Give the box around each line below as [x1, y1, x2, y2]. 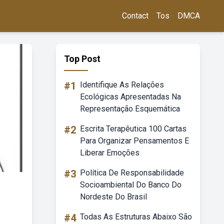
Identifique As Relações [80, 80, 164, 89]
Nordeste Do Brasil [80, 192, 147, 201]
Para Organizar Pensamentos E [80, 136, 189, 145]
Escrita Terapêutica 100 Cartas [80, 124, 186, 133]
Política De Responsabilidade [80, 168, 184, 177]
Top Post [64, 53, 100, 64]
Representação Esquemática [80, 104, 180, 113]
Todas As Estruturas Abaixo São [80, 212, 192, 221]
